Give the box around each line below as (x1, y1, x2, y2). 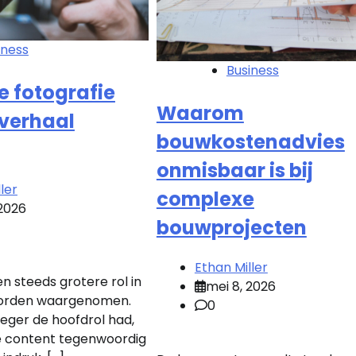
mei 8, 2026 (205, 277, 276, 296)
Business (226, 60, 279, 79)
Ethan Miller (194, 257, 268, 277)
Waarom (156, 99, 244, 126)
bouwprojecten (156, 214, 307, 241)
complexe (156, 185, 254, 212)
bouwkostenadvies (156, 128, 345, 155)
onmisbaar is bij (156, 157, 313, 184)
